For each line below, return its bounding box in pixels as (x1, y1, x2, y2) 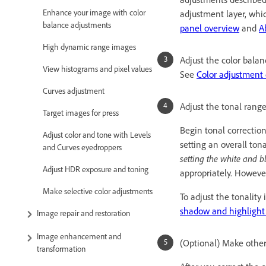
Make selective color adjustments (43, 186, 153, 197)
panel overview (180, 21, 239, 34)
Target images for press (43, 107, 119, 118)
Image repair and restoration (37, 208, 130, 218)
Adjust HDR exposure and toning (43, 164, 148, 175)
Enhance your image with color (43, 7, 145, 18)
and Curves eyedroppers (43, 142, 122, 153)
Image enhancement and (37, 231, 121, 242)
